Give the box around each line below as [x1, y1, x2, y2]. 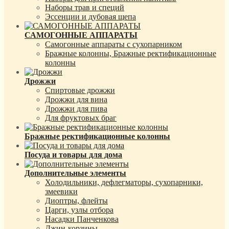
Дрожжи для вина [45, 95, 107, 104]
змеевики [45, 187, 78, 196]
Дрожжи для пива [45, 104, 107, 113]
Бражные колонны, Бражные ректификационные [45, 49, 216, 58]
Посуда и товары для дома [25, 150, 122, 159]
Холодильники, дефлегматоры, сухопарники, [45, 177, 203, 187]
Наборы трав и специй [45, 3, 124, 12]
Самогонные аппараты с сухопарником [45, 39, 182, 49]
